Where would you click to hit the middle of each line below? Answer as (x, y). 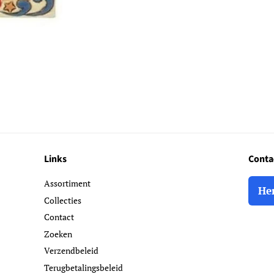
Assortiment (68, 183)
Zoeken (58, 234)
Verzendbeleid (72, 251)
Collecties (63, 200)
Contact (59, 217)
